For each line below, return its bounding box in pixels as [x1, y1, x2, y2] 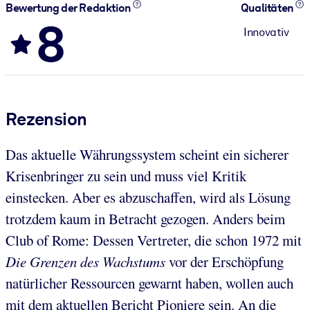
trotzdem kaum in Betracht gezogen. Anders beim [6, 208, 285, 228]
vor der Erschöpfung [165, 251, 284, 271]
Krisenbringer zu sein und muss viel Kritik [6, 165, 246, 185]
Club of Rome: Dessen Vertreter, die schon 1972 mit [6, 230, 302, 250]
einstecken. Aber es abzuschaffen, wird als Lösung [6, 187, 291, 207]
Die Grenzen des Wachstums [6, 251, 165, 271]
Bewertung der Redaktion [6, 1, 133, 15]
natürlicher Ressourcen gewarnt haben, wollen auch [6, 273, 293, 293]
